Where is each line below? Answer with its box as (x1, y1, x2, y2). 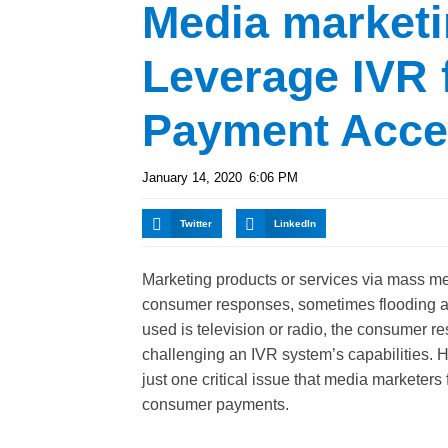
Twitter (180, 218, 213, 230)
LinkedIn (273, 218, 316, 230)
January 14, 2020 (142, 170, 242, 185)
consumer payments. (142, 396, 289, 414)
